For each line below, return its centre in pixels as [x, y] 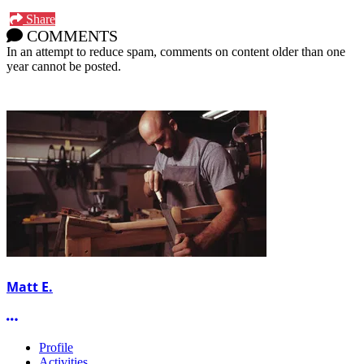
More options [51, 318]
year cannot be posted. [64, 67]
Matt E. [30, 286]
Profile [56, 347]
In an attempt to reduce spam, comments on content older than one [176, 52]
